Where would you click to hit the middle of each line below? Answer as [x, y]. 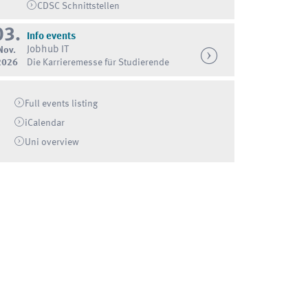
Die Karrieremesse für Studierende [98, 63]
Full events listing [62, 104]
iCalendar [45, 123]
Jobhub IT [47, 50]
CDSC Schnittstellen [79, 7]
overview [59, 142]
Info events [51, 37]
